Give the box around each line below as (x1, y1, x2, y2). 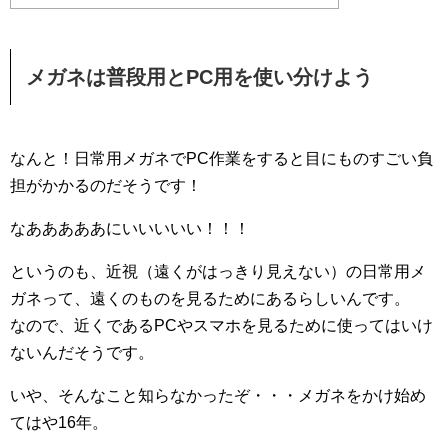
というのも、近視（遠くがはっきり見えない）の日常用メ (10, 263, 426, 281)
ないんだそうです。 (10, 344, 154, 362)
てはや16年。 (10, 414, 108, 432)
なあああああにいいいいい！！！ (10, 220, 250, 238)
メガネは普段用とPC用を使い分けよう (26, 66, 373, 89)
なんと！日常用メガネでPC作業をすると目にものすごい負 (10, 150, 433, 168)
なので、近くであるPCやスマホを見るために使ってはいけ (10, 317, 433, 335)
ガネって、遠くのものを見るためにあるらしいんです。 (10, 290, 410, 308)
